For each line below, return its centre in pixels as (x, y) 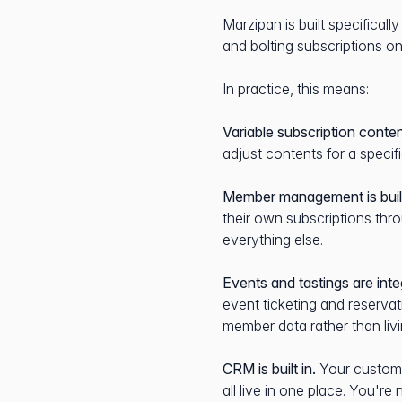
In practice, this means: (296, 89)
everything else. (273, 240)
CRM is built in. (269, 369)
